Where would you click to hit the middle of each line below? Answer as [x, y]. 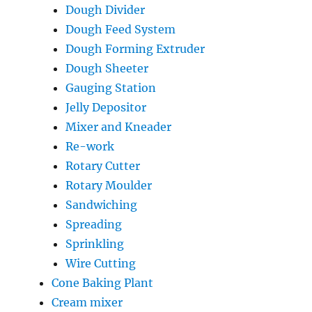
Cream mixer [87, 302]
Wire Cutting [101, 263]
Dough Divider [106, 9]
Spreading [94, 224]
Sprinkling [95, 243]
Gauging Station [111, 87]
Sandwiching [102, 204]
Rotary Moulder [109, 185]
